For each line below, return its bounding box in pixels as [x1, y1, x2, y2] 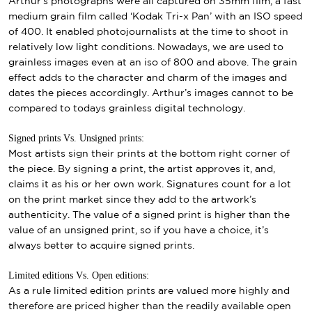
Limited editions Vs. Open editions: [8, 270, 149, 281]
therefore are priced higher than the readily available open [8, 302, 291, 311]
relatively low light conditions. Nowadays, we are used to [8, 42, 283, 52]
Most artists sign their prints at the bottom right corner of [8, 149, 290, 158]
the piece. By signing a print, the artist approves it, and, [8, 164, 275, 173]
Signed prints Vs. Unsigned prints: [8, 132, 144, 143]
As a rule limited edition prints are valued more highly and [8, 286, 290, 295]
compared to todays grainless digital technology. [8, 104, 245, 113]
